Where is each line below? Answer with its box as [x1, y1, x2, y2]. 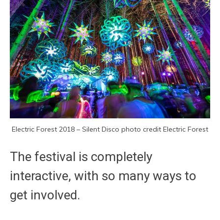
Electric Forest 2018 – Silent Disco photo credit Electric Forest [12, 124, 208, 134]
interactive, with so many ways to [10, 168, 196, 183]
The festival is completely [10, 149, 152, 164]
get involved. [10, 187, 80, 202]
